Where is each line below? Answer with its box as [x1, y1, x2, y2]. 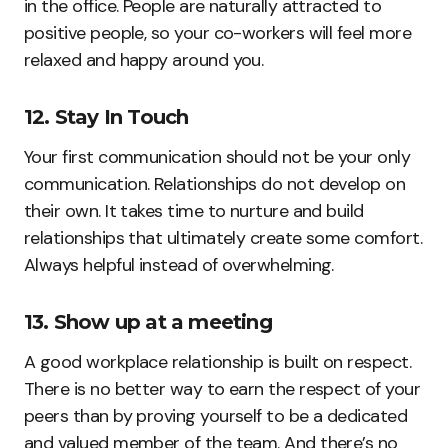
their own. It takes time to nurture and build [24, 198, 364, 223]
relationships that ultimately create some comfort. [24, 225, 422, 250]
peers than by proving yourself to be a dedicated [24, 403, 408, 428]
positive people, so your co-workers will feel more [24, 20, 411, 45]
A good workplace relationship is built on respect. [24, 349, 411, 374]
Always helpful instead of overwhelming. [24, 252, 334, 277]
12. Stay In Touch [24, 104, 189, 129]
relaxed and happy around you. [24, 47, 268, 72]
